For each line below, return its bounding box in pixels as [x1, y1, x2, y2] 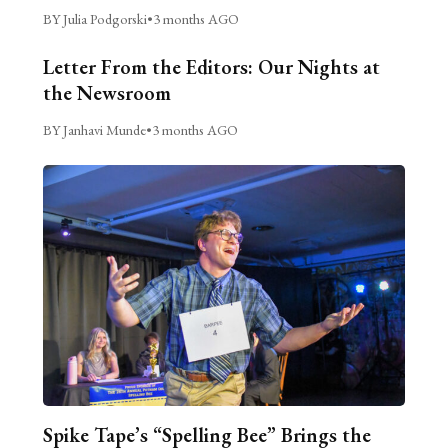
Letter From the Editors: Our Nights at [42, 53, 380, 80]
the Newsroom [42, 79, 171, 106]
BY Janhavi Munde [42, 119, 146, 139]
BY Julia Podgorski [42, 8, 147, 28]
